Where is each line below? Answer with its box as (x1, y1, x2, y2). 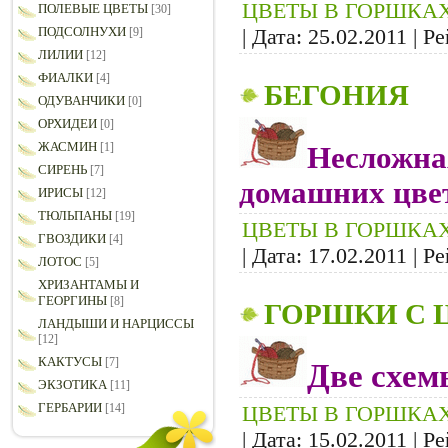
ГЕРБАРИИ (38, 400, 102, 416)
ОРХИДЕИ (38, 116, 97, 132)
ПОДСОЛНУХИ (38, 24, 126, 40)
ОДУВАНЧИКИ (38, 93, 125, 109)
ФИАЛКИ (38, 70, 93, 86)
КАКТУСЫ (38, 354, 102, 370)
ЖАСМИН (38, 139, 97, 155)
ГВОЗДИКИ (38, 231, 106, 247)
